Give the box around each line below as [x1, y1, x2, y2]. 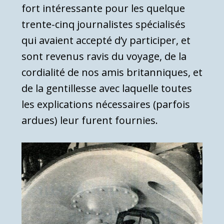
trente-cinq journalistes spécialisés [21, 17, 185, 31]
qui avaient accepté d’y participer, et [21, 33, 190, 47]
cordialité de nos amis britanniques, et [21, 65, 202, 79]
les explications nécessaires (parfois [21, 97, 190, 111]
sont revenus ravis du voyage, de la [21, 49, 186, 63]
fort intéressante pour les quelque [21, 1, 185, 15]
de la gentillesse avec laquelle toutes [21, 81, 192, 95]
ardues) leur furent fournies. [21, 113, 158, 127]
